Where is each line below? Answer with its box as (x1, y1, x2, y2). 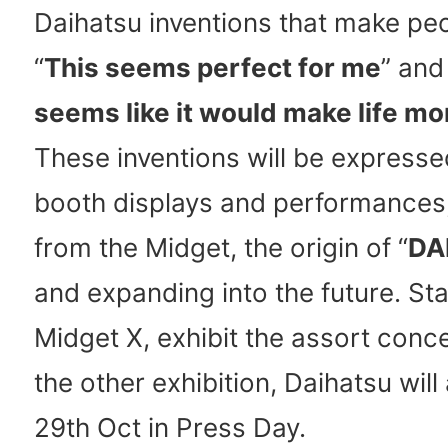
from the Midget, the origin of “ (34, 232, 408, 264)
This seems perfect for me (44, 52, 381, 84)
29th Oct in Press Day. (34, 412, 306, 444)
